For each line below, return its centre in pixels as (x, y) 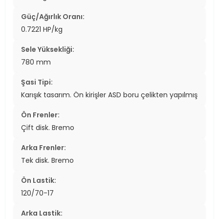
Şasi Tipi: (37, 82)
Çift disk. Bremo (48, 127)
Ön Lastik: (39, 180)
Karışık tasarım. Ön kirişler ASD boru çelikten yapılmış (109, 95)
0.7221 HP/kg (42, 29)
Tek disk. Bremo (47, 160)
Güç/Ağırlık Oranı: (53, 16)
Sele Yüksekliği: (48, 49)
